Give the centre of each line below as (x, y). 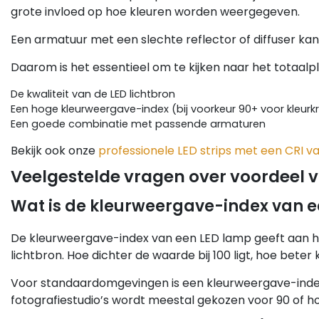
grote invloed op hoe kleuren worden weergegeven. (155, 12)
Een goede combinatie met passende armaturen (138, 124)
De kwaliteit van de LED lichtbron (93, 94)
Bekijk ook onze (54, 151)
